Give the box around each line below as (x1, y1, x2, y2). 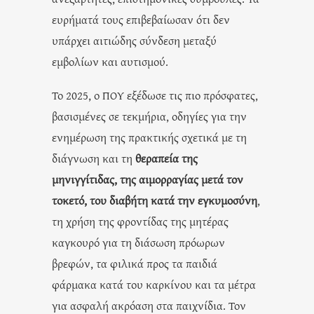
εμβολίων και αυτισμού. (52, 53, 168, 69)
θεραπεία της (135, 149, 198, 166)
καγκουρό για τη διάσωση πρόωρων (52, 233, 225, 250)
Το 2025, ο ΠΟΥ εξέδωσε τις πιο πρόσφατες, (52, 86, 258, 103)
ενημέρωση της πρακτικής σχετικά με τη (52, 128, 247, 145)
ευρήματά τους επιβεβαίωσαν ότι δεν (52, 11, 230, 27)
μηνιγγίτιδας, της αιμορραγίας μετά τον (52, 170, 243, 187)
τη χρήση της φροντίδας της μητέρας (52, 212, 228, 229)
